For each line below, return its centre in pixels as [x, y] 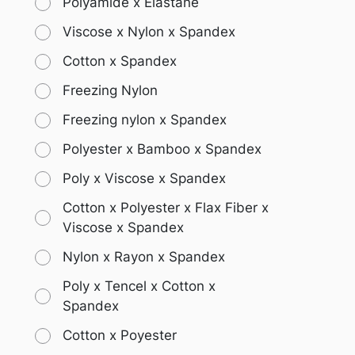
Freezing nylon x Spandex [145, 120]
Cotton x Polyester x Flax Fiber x [166, 208]
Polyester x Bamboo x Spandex [162, 149]
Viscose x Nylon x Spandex [149, 32]
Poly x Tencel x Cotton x [139, 286]
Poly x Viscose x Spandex [144, 179]
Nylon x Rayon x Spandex [144, 257]
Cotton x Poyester [120, 336]
